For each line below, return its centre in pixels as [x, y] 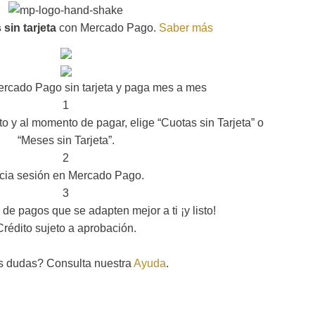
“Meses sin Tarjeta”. [66, 140]
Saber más [186, 27]
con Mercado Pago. [106, 27]
